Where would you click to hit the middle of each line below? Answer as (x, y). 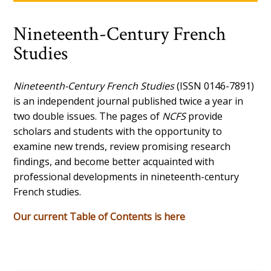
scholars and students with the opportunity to (118, 131)
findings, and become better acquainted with (114, 161)
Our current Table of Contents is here (100, 216)
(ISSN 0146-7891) (214, 86)
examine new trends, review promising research (122, 146)
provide (204, 116)
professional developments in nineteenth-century (126, 176)
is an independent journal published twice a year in (129, 101)
